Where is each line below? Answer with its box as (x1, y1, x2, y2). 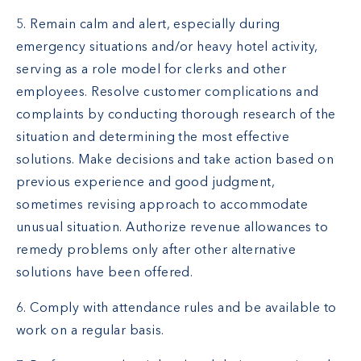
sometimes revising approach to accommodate (16, 199, 309, 213)
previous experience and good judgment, (16, 176, 276, 190)
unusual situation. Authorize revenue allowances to (16, 222, 329, 235)
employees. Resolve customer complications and (16, 86, 319, 100)
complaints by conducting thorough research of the (16, 109, 336, 122)
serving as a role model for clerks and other (16, 64, 287, 77)
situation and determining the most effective (16, 131, 290, 145)
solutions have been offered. (16, 267, 193, 280)
